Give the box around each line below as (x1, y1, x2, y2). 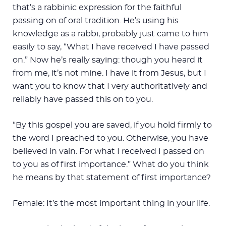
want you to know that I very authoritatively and (13, 82, 207, 90)
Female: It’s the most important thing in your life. (13, 199, 210, 207)
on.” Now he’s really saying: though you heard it (13, 55, 203, 64)
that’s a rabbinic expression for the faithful (13, 3, 182, 12)
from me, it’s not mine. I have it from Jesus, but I (13, 69, 206, 77)
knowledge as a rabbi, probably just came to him (13, 29, 208, 38)
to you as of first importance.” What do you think (13, 160, 209, 168)
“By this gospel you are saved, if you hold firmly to (13, 121, 212, 129)
